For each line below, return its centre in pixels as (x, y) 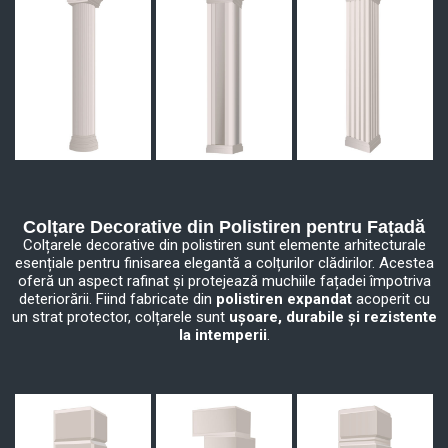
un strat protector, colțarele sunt (120, 316)
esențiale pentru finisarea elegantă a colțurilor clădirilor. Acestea (224, 262)
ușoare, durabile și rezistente (332, 316)
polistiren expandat (283, 298)
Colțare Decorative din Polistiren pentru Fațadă (224, 226)
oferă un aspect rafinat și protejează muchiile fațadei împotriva (224, 280)
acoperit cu (390, 298)
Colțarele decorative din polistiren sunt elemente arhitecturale (224, 244)
